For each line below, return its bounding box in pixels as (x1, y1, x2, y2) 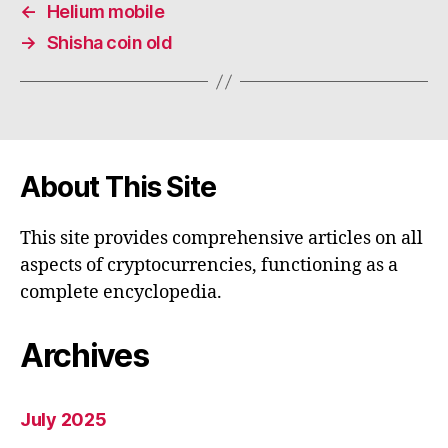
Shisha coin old (46, 32, 173, 54)
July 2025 (20, 409, 107, 431)
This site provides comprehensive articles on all (20, 227, 423, 251)
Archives (20, 336, 149, 376)
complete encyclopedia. (20, 281, 222, 305)
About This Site (20, 170, 216, 205)
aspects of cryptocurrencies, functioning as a (20, 254, 398, 278)
